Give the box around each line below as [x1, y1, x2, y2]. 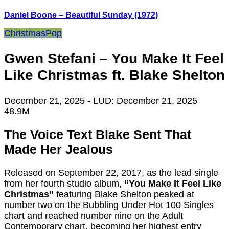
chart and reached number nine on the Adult [4, 211, 183, 221]
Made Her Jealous [4, 142, 113, 157]
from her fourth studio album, [4, 178, 124, 189]
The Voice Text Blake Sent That [4, 127, 191, 142]
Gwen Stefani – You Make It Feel [4, 51, 224, 67]
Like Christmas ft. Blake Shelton [4, 67, 225, 83]
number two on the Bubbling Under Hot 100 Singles [4, 200, 214, 211]
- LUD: [87, 95, 117, 106]
